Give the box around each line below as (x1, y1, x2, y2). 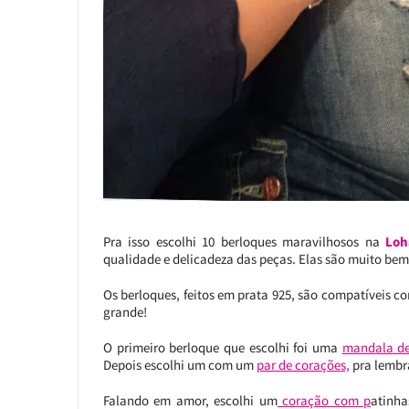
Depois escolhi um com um (102, 355, 257, 373)
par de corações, (256, 355, 350, 373)
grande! (102, 302, 147, 320)
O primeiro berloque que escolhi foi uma (102, 338, 342, 356)
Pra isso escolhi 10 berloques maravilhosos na (102, 232, 386, 250)
